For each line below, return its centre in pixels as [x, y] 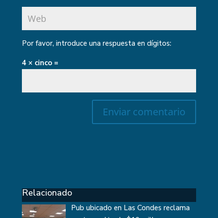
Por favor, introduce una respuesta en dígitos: [96, 43]
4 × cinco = [40, 63]
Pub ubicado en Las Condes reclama [131, 208]
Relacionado [47, 193]
